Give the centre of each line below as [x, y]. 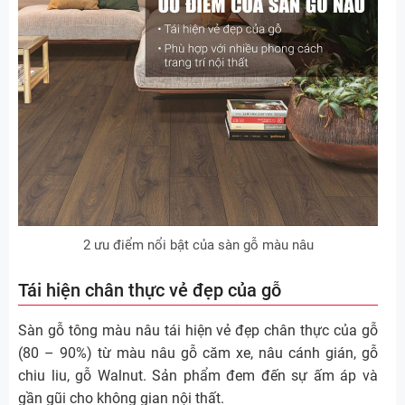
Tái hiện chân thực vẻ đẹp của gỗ [150, 290]
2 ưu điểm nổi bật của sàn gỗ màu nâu [198, 245]
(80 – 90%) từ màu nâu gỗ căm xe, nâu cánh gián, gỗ [198, 353]
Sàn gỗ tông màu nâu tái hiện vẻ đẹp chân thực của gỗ [198, 330]
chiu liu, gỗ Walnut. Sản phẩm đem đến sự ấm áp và [198, 375]
